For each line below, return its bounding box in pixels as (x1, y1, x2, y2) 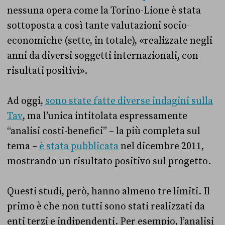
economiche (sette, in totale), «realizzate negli (7, 34, 212, 47)
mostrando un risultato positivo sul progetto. (7, 155, 211, 167)
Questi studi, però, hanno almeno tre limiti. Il (7, 185, 210, 197)
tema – (7, 140, 39, 152)
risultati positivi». (7, 64, 87, 77)
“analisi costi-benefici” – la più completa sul (7, 125, 200, 137)
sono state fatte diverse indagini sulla (45, 94, 213, 107)
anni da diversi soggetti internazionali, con (7, 49, 198, 62)
